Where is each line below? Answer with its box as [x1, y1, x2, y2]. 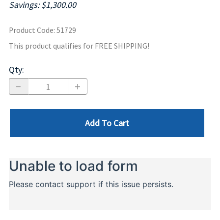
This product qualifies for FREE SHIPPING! [9, 41, 149, 51]
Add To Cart [85, 117, 129, 129]
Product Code [9, 26, 54, 35]
